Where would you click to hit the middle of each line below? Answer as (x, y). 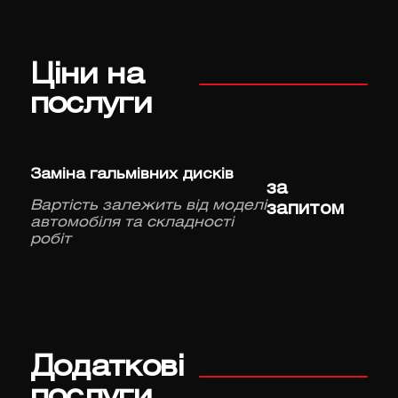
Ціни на (87, 76)
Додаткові (107, 369)
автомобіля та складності (131, 223)
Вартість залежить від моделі (148, 206)
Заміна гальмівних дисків (131, 175)
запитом (306, 210)
